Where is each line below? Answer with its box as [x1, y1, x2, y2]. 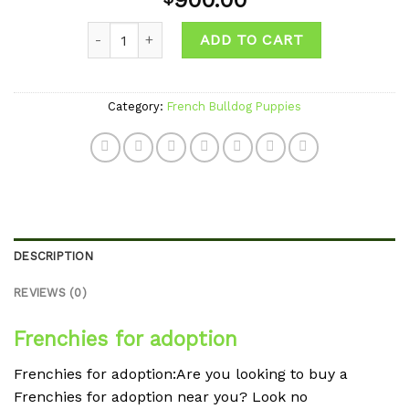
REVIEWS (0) [14, 286, 87, 300]
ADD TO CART [199, 31, 304, 49]
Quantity [86, 24, 140, 39]
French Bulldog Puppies [167, 100, 301, 114]
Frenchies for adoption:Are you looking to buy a [14, 365, 348, 383]
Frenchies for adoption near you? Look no [14, 388, 308, 406]
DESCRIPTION [14, 249, 93, 264]
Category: [108, 100, 167, 114]
